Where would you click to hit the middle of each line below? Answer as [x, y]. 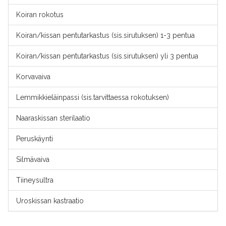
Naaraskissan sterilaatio [53, 118]
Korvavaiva [33, 77]
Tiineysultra [35, 180]
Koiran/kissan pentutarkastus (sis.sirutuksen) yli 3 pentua [107, 56]
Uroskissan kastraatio [50, 201]
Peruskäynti [35, 139]
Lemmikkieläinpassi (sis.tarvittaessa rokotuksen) [93, 97]
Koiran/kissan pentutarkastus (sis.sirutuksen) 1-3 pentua [105, 35]
